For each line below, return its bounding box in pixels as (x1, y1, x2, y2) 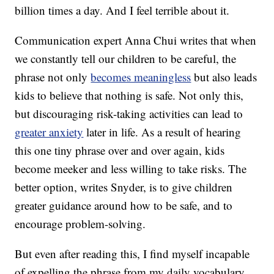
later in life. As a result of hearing (83, 124, 242, 140)
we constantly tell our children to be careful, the (15, 51, 237, 67)
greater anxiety (15, 124, 84, 140)
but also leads (191, 69, 257, 85)
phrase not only (15, 69, 91, 85)
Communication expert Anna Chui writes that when (15, 32, 257, 48)
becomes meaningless (91, 69, 191, 85)
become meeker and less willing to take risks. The (15, 161, 247, 177)
